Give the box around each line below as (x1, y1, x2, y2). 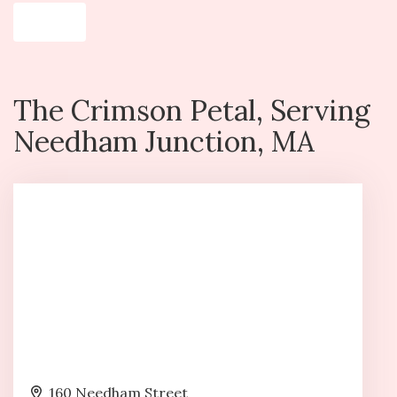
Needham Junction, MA (13, 122, 315, 160)
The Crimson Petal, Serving (13, 91, 370, 128)
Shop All (25, 13, 74, 30)
